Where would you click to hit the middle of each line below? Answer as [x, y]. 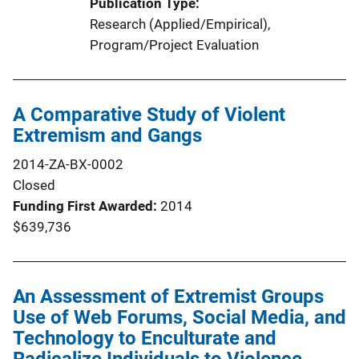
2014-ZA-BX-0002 [68, 164]
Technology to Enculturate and [145, 338]
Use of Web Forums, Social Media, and [179, 317]
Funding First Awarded [83, 206]
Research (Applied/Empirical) [179, 24]
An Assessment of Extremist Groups [168, 296]
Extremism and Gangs [107, 135]
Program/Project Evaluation [174, 45]
